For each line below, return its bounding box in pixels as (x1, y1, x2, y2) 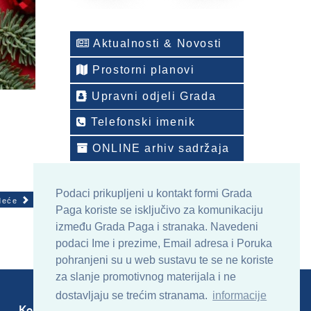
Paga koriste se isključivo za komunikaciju (56, 204, 263, 217)
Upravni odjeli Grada (87, 90, 217, 102)
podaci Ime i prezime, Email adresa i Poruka (56, 237, 272, 250)
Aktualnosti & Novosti (90, 37, 222, 50)
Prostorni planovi (88, 63, 195, 76)
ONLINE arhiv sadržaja (88, 142, 230, 154)
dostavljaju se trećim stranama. (56, 289, 210, 302)
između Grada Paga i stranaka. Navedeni (56, 221, 258, 233)
